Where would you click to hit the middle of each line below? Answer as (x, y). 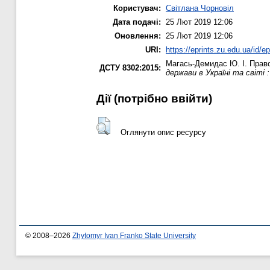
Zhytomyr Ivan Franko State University (134, 236)
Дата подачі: (137, 22)
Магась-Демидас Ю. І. (206, 64)
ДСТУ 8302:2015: (130, 68)
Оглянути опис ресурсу (163, 132)
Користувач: (137, 8)
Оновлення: (138, 36)
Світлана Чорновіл (200, 8)
